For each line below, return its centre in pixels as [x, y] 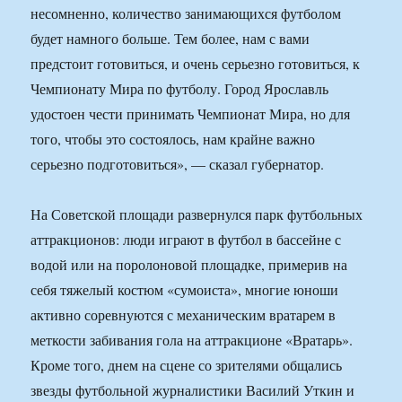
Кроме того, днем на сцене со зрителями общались [187, 365]
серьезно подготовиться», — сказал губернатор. [178, 164]
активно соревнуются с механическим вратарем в [184, 315]
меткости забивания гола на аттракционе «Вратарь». [192, 340]
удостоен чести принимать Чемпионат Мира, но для [191, 114]
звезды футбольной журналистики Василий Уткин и [193, 390]
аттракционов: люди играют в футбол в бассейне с [186, 240]
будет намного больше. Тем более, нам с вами [170, 39]
